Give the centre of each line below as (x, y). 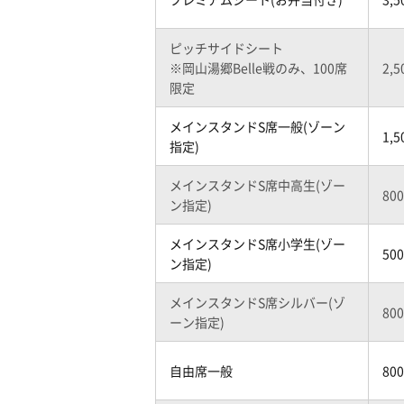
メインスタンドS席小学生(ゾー (257, 243)
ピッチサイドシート (226, 48)
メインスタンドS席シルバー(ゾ (257, 302)
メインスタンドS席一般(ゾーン (257, 126)
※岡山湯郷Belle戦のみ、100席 (258, 68)
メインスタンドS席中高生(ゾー (257, 185)
